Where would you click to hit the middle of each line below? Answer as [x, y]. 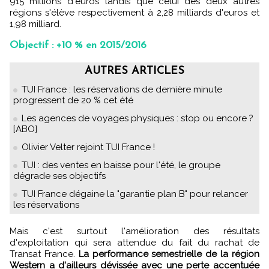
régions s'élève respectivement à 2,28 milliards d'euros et [134, 13]
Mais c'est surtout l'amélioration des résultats [13, 231]
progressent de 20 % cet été [73, 101]
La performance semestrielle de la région [169, 254]
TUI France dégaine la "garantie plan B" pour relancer [135, 194]
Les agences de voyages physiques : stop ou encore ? [138, 119]
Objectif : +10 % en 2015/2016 [78, 46]
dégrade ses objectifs [59, 176]
